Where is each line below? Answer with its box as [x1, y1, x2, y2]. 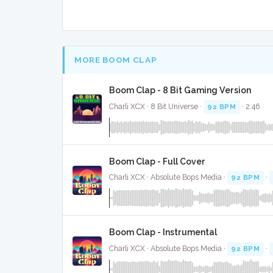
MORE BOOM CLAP [74, 54, 157, 65]
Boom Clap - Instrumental [109, 227, 217, 238]
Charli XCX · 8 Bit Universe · [109, 102, 204, 111]
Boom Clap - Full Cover [109, 156, 205, 166]
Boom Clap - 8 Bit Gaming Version [109, 85, 251, 96]
